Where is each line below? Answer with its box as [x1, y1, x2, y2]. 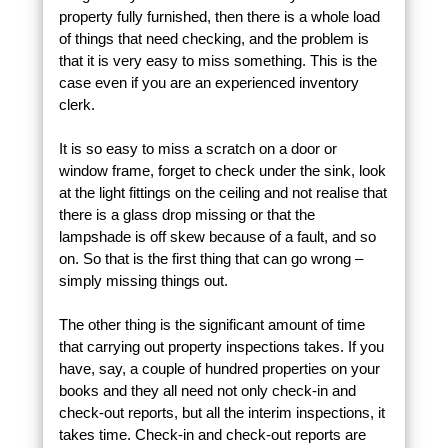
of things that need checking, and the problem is [58, 30, 369, 48]
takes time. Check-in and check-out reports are [58, 426, 366, 444]
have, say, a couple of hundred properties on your [58, 360, 380, 378]
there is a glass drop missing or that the [58, 206, 315, 224]
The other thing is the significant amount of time [58, 316, 365, 334]
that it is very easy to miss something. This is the [58, 52, 377, 70]
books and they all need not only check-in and [58, 382, 356, 400]
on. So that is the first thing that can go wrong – [58, 250, 363, 268]
